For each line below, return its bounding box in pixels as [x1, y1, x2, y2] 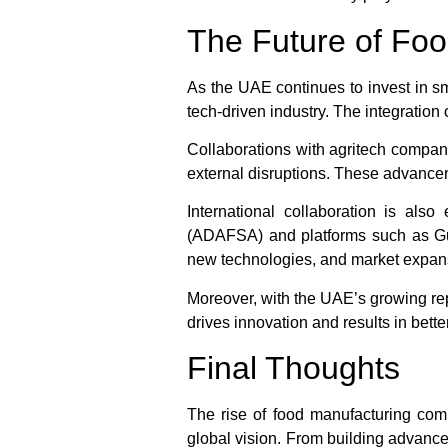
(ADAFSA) [187, 227, 263, 245]
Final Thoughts [187, 350, 400, 387]
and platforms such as [263, 227, 435, 245]
